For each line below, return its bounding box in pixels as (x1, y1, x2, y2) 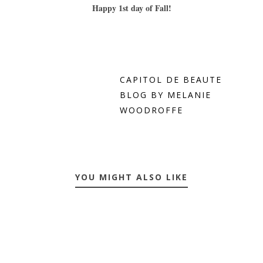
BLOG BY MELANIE (120, 89, 211, 101)
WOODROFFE (120, 104, 183, 116)
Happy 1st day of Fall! (92, 2, 171, 15)
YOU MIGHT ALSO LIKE (75, 171, 188, 183)
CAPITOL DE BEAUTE (120, 74, 222, 86)
